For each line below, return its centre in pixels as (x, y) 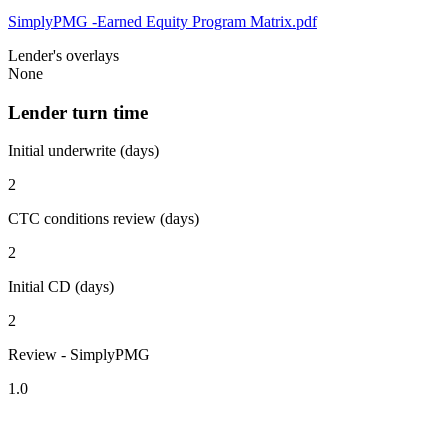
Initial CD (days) (61, 287)
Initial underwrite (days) (83, 151)
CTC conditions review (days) (103, 219)
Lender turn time (78, 112)
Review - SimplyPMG (79, 355)
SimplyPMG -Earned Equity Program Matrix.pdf (162, 21)
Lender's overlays (63, 55)
